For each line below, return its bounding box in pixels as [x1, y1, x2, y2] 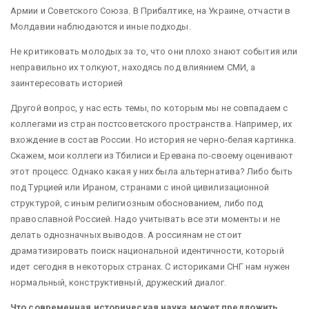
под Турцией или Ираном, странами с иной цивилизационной [10, 181, 270, 192]
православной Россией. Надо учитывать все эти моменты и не [10, 213, 280, 224]
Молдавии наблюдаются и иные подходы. [10, 21, 191, 32]
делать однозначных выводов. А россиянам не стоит [10, 229, 242, 240]
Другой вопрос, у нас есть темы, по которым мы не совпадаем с [10, 102, 288, 113]
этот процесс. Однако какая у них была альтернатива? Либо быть [10, 166, 293, 177]
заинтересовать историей [10, 77, 126, 88]
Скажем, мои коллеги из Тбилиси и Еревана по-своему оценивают [10, 150, 294, 161]
